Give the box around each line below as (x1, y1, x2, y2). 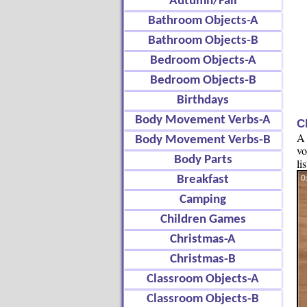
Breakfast (177, 173, 229, 186)
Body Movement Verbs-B (135, 134, 271, 147)
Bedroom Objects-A (149, 54, 256, 67)
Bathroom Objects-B (147, 34, 258, 47)
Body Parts (173, 153, 232, 167)
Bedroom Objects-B (149, 74, 256, 87)
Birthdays (177, 94, 229, 107)
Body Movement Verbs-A (135, 114, 271, 127)
